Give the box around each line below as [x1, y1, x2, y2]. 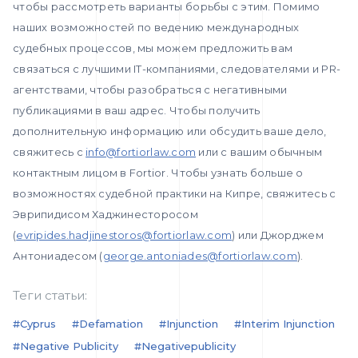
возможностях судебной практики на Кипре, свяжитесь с [13, 187, 336, 201]
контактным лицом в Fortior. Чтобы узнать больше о [13, 166, 304, 180]
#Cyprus [13, 317, 56, 331]
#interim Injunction [234, 317, 335, 331]
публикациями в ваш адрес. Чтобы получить [13, 104, 261, 117]
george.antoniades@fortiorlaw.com [102, 249, 297, 263]
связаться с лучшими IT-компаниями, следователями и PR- [13, 62, 341, 76]
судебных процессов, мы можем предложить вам [13, 42, 293, 55]
